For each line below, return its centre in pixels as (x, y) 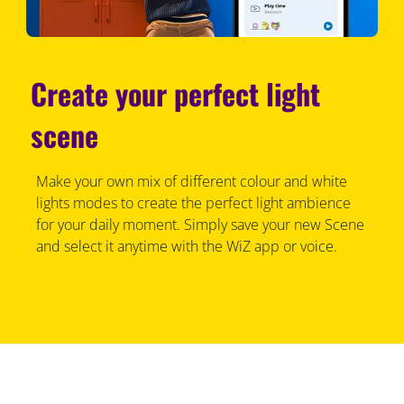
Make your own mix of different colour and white (191, 182)
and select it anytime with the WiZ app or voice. (186, 247)
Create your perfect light (176, 94)
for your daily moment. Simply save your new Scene (200, 225)
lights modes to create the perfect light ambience (193, 203)
